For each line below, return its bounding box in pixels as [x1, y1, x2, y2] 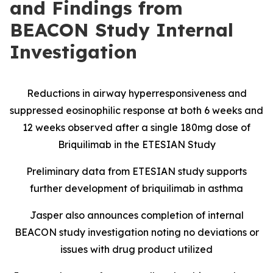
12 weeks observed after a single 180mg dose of [23, 121, 250, 133]
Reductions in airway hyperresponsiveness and [26, 87, 247, 99]
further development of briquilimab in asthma [30, 182, 243, 194]
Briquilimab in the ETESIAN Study [57, 138, 216, 151]
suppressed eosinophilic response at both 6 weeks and [10, 104, 263, 116]
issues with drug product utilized [60, 243, 213, 255]
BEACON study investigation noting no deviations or [14, 226, 259, 238]
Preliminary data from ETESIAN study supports [26, 165, 247, 177]
